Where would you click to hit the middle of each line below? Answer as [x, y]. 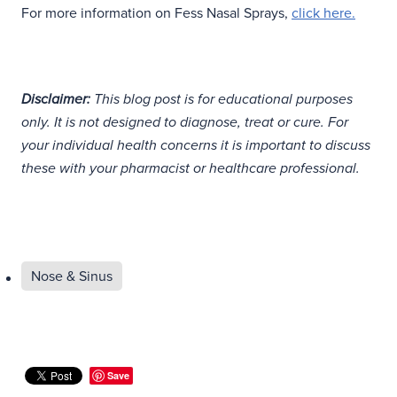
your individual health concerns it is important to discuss [196, 146]
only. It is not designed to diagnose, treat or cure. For [185, 123]
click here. [323, 13]
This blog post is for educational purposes [222, 100]
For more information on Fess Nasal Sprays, [156, 13]
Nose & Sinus [72, 276]
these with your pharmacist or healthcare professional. [191, 169]
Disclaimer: [56, 100]
